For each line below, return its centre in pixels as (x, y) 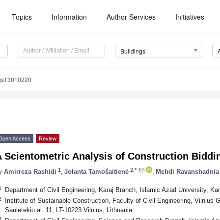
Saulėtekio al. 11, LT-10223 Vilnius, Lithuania (68, 210)
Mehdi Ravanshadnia (187, 171)
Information (69, 17)
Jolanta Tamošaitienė (96, 171)
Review (48, 139)
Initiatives (190, 17)
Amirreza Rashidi (30, 171)
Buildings (133, 51)
